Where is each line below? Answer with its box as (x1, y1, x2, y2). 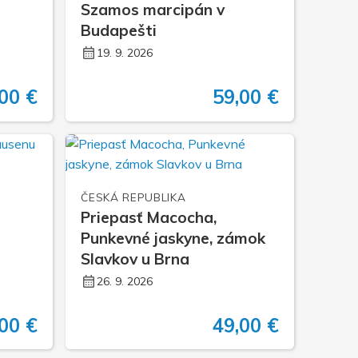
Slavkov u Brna (81, 249, 190, 268)
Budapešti (81, 20, 157, 40)
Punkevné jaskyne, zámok (81, 228, 266, 248)
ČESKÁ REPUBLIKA (81, 189, 186, 204)
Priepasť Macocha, (81, 207, 217, 227)
